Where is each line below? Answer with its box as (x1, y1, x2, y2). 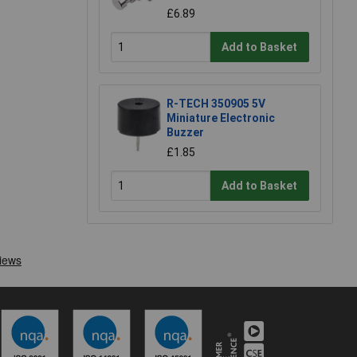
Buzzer (167, 126, 204, 139)
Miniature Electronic (167, 112, 275, 125)
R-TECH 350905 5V (167, 97, 265, 111)
